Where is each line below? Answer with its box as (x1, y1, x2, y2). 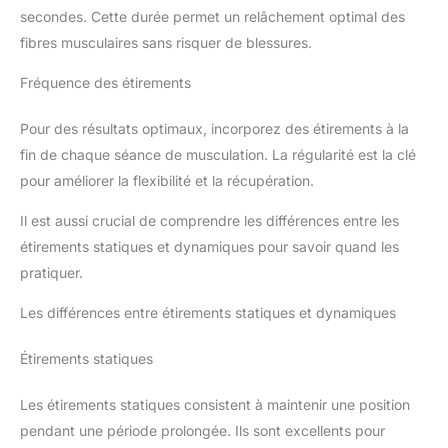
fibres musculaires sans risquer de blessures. (20, 34, 312, 52)
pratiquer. (20, 264, 83, 282)
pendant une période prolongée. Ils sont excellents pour (20, 422, 385, 440)
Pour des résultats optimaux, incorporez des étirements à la (20, 120, 409, 138)
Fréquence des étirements (20, 74, 191, 92)
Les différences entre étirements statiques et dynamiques (20, 304, 396, 322)
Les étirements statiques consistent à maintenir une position (20, 396, 410, 414)
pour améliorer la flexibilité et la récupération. (20, 172, 314, 190)
